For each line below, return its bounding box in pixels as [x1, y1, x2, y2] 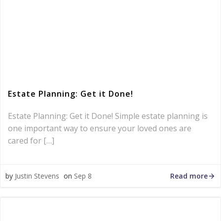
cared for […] [8, 135, 54, 146]
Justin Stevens [15, 171, 59, 181]
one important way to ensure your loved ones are [8, 123, 191, 134]
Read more [170, 171, 208, 181]
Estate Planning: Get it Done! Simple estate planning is [8, 110, 208, 121]
